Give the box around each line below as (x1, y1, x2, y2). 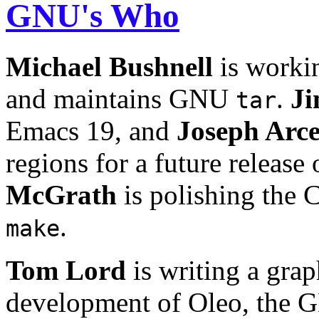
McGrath (6, 179, 117, 210)
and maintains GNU (6, 83, 236, 114)
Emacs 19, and (6, 115, 177, 146)
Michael (6, 51, 102, 82)
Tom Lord (6, 254, 126, 286)
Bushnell (109, 51, 213, 82)
